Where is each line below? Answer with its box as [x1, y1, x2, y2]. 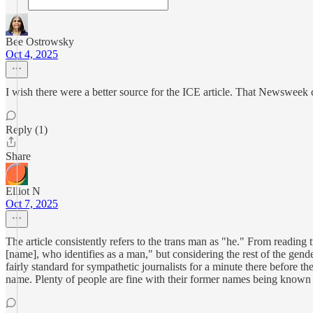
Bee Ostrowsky [6, 36, 74, 48]
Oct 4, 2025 [6, 48, 58, 60]
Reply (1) [6, 124, 48, 136]
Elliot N [6, 185, 41, 197]
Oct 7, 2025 [6, 198, 58, 210]
